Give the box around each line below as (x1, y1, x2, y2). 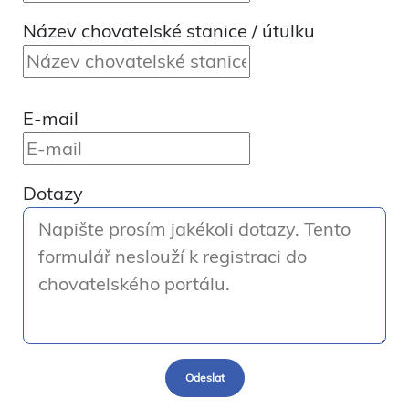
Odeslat (184, 370, 225, 384)
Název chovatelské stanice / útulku (23, 18, 315, 42)
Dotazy (23, 181, 83, 204)
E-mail (23, 106, 79, 130)
